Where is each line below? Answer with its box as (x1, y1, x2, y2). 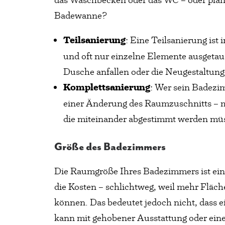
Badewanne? (54, 10, 107, 21)
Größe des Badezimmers (54, 141, 166, 153)
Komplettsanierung (63, 81, 150, 93)
